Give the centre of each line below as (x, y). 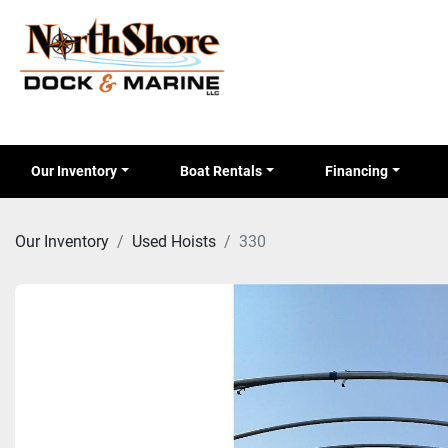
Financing (361, 171)
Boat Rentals (226, 171)
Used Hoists (174, 241)
